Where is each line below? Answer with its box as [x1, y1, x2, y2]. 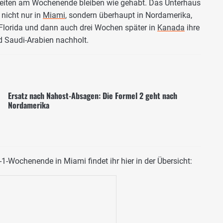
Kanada [157, 23, 185, 33]
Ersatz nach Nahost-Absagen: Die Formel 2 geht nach [7, 89, 177, 102]
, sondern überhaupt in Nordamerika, [65, 10, 192, 20]
